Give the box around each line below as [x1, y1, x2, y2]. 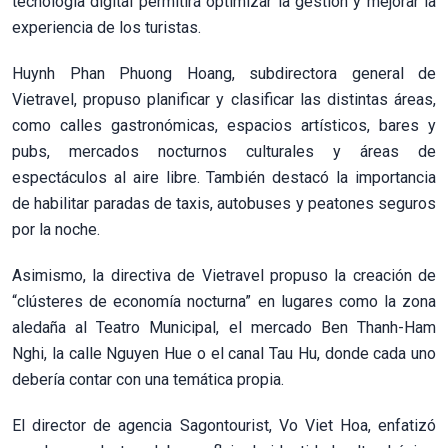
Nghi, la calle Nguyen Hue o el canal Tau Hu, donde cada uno [12, 344, 436, 364]
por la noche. [12, 220, 100, 240]
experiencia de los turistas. [12, 18, 201, 38]
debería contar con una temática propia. [12, 370, 284, 390]
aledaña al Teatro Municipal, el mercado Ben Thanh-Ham [12, 318, 436, 338]
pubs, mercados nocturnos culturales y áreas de [12, 142, 436, 162]
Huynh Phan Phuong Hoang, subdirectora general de [12, 64, 436, 84]
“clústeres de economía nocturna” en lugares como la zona [12, 292, 436, 312]
